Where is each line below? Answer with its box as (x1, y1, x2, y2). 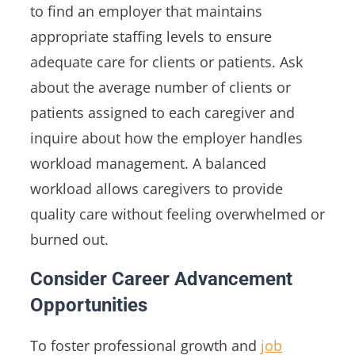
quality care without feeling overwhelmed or (29, 204, 325, 223)
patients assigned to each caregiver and (29, 102, 295, 122)
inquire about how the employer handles (29, 128, 303, 147)
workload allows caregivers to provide (29, 178, 283, 198)
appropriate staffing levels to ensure (29, 26, 272, 46)
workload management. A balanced (29, 153, 266, 173)
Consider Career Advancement (29, 267, 292, 290)
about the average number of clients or (29, 77, 291, 97)
